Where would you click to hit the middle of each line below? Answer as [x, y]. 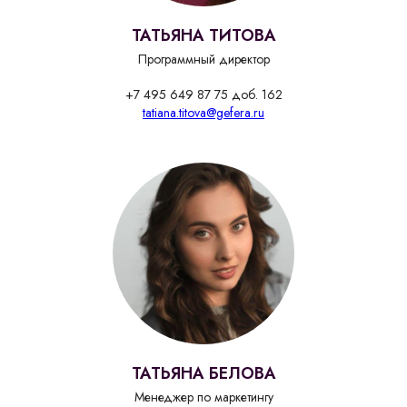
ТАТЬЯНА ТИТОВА [203, 36]
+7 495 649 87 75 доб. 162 [203, 95]
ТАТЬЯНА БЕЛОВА [203, 374]
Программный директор [203, 60]
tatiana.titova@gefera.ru [203, 113]
